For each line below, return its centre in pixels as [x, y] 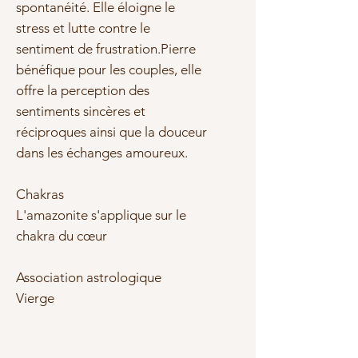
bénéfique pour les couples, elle [109, 70]
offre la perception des [83, 90]
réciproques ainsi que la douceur [111, 132]
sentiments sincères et [81, 111]
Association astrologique [89, 277]
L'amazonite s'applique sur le [101, 215]
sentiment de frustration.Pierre [106, 49]
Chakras [40, 194]
